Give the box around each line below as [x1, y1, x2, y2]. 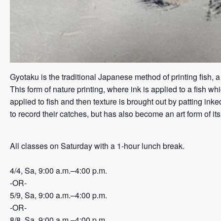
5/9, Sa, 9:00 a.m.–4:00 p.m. [10, 189, 107, 201]
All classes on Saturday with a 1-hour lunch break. [10, 140, 184, 151]
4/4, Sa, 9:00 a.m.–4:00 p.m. [10, 165, 107, 176]
